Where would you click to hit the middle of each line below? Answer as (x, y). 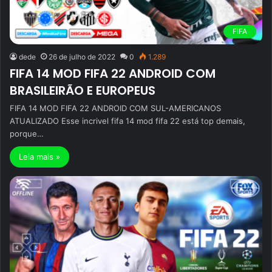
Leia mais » (39, 156)
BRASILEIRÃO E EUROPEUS (83, 90)
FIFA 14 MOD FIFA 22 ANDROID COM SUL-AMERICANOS (115, 108)
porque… (27, 133)
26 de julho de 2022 (82, 56)
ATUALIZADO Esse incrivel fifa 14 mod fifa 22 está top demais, (127, 121)
